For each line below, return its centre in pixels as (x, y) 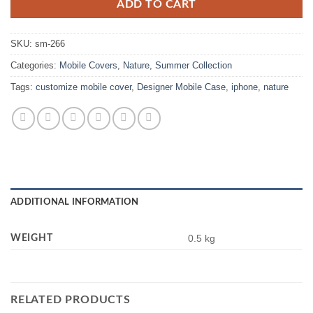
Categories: (35, 66)
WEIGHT (32, 238)
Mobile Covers (88, 66)
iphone (245, 87)
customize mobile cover (83, 87)
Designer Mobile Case (181, 87)
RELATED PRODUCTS (71, 300)
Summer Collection (194, 66)
